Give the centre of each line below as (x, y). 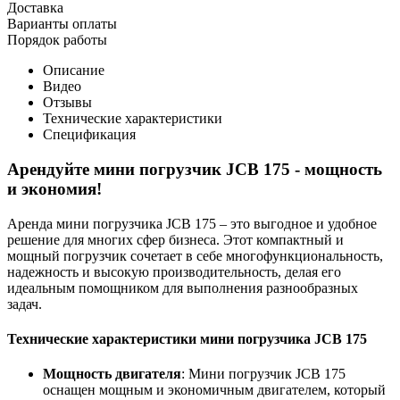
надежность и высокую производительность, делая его (174, 271)
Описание (74, 71)
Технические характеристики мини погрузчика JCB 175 (187, 339)
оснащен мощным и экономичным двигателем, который (214, 390)
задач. (25, 304)
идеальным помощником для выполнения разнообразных (183, 287)
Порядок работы (57, 40)
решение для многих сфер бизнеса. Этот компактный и (175, 239)
